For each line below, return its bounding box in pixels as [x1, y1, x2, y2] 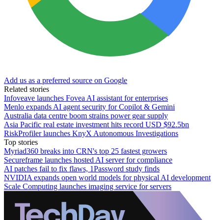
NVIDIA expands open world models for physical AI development [4, 173, 211, 182]
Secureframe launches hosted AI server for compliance [4, 155, 172, 164]
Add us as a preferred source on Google [4, 76, 127, 84]
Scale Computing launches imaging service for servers [4, 182, 171, 191]
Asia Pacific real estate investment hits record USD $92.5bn [4, 120, 189, 129]
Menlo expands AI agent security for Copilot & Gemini [4, 102, 175, 111]
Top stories [4, 137, 38, 146]
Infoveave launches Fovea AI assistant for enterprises [4, 93, 168, 102]
